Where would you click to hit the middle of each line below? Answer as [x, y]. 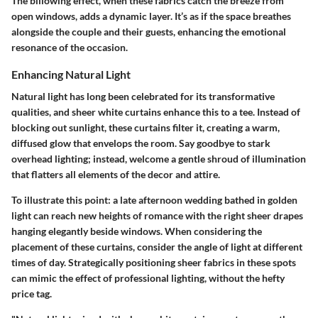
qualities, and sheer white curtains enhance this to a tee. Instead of [156, 111]
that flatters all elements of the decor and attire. [116, 174]
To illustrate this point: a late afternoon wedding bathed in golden [154, 199]
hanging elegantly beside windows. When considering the [137, 231]
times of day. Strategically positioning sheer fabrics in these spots [154, 262]
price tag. [32, 293]
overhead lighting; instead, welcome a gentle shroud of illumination [159, 158]
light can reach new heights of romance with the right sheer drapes [157, 215]
